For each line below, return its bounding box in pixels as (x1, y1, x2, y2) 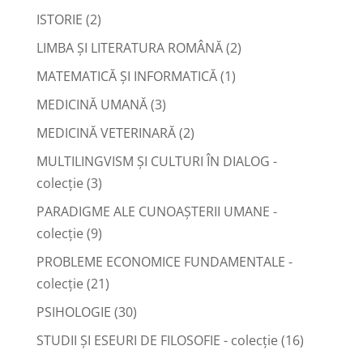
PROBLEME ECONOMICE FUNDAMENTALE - (36, 252, 293, 271)
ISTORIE (36, 10, 83, 28)
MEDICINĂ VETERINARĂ (36, 123, 176, 142)
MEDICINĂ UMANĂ (36, 95, 147, 113)
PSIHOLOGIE (36, 302, 111, 321)
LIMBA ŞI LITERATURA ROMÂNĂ (36, 38, 223, 57)
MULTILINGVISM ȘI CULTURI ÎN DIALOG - (36, 152, 277, 170)
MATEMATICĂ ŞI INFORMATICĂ (36, 66, 217, 85)
